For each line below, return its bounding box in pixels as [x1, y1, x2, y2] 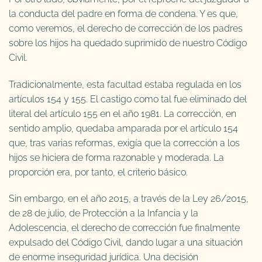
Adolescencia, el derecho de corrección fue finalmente [9, 222, 240, 234]
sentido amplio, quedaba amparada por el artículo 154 [9, 122, 238, 134]
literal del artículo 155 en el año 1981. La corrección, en [9, 108, 236, 119]
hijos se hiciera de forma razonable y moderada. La [9, 151, 224, 163]
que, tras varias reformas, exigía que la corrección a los [9, 137, 240, 149]
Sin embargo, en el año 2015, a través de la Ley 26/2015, [9, 193, 249, 205]
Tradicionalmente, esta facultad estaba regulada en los [9, 78, 242, 90]
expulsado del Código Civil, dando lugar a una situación [9, 237, 243, 249]
